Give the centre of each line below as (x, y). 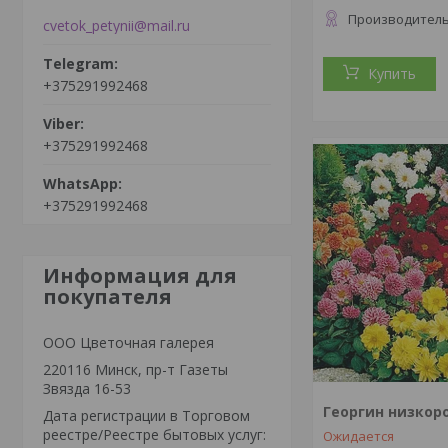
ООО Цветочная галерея (128, 342)
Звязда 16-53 (87, 388)
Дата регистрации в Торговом (146, 415)
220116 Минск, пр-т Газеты (135, 369)
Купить (392, 73)
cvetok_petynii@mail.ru (116, 25)
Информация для (140, 275)
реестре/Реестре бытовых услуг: (154, 434)
